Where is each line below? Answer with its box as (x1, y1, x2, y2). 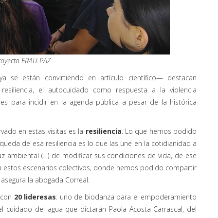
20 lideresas (14, 192, 56, 201)
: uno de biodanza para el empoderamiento (56, 192, 197, 201)
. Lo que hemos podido (121, 126, 197, 136)
